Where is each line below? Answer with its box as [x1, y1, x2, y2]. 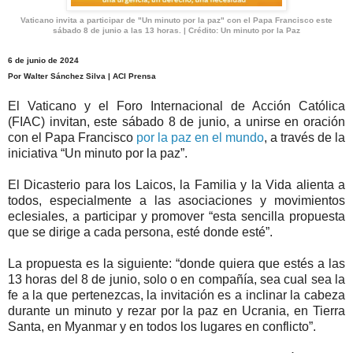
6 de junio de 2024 [8, 56, 79, 65]
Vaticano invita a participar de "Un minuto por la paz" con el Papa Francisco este [20, 16, 333, 25]
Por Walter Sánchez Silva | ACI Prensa [8, 72, 156, 81]
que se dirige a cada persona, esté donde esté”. [8, 225, 273, 240]
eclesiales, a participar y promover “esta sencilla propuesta [8, 210, 345, 224]
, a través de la [264, 131, 345, 145]
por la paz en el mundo [133, 131, 264, 145]
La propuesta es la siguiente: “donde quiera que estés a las [8, 257, 345, 271]
